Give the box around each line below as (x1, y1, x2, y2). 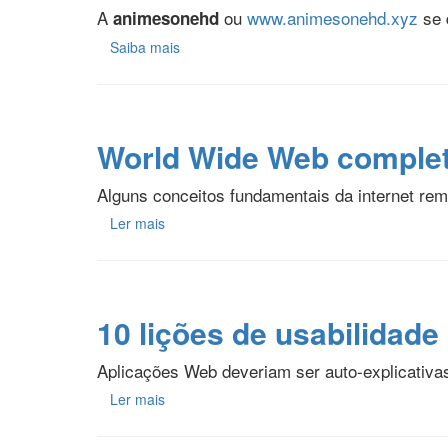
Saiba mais (110, 37, 180, 58)
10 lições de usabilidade (97, 311, 439, 355)
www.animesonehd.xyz (247, 5, 418, 31)
